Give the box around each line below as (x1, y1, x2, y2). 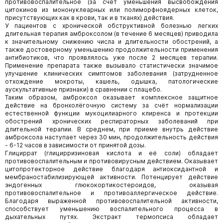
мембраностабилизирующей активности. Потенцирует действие (5, 173, 218, 181)
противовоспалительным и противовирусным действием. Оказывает (5, 157, 218, 165)
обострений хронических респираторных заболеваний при (5, 117, 218, 125)
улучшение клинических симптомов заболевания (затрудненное (5, 70, 218, 77)
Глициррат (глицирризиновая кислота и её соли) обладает (5, 149, 218, 157)
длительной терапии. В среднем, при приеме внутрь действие (5, 125, 218, 133)
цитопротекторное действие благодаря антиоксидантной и (5, 165, 218, 173)
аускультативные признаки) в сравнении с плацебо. (5, 86, 162, 93)
